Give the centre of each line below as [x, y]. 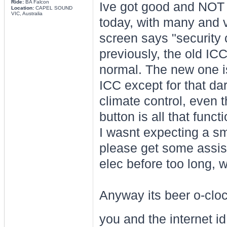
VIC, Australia [27, 13]
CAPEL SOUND [53, 8]
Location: [22, 8]
